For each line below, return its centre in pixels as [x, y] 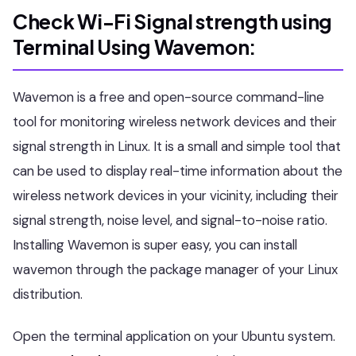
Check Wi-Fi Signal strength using [173, 21]
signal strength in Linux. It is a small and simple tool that [177, 146]
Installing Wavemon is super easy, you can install [155, 245]
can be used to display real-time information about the [178, 171]
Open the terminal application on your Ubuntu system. [174, 336]
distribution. [48, 294]
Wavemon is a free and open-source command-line [168, 97]
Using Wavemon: [177, 47]
